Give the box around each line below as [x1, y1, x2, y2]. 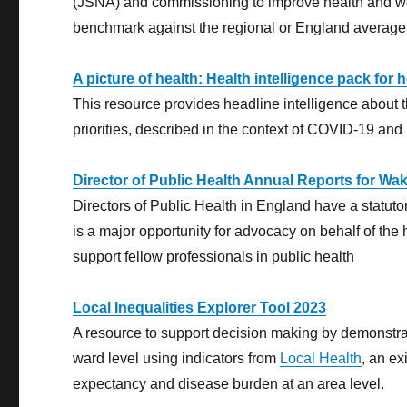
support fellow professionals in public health [73, 249, 355, 265]
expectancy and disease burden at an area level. [73, 376, 385, 392]
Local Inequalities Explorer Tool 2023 [73, 300, 327, 316]
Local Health [280, 351, 362, 367]
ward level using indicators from [73, 351, 281, 367]
